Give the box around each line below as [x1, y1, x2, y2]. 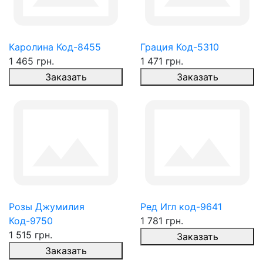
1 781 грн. [140, 215, 183, 227]
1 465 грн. [9, 55, 54, 67]
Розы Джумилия [9, 201, 85, 213]
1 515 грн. [9, 229, 52, 241]
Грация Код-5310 [140, 41, 219, 53]
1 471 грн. [140, 55, 183, 67]
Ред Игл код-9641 [140, 201, 222, 213]
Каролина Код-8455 [9, 41, 101, 53]
